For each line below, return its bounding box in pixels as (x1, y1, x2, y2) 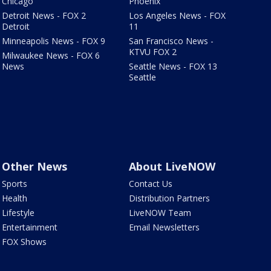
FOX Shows (1, 236, 47, 248)
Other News (1, 159, 67, 174)
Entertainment (1, 221, 57, 233)
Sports (1, 178, 27, 190)
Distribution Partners (129, 192, 211, 204)
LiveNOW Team (129, 207, 192, 219)
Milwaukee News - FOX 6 (1, 50, 100, 62)
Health (1, 192, 27, 204)
